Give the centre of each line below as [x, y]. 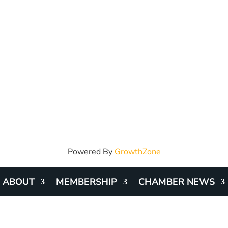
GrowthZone [137, 151]
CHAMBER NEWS [177, 181]
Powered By [91, 151]
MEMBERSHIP [87, 181]
